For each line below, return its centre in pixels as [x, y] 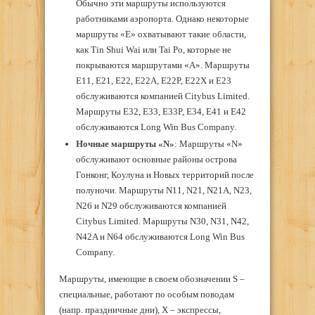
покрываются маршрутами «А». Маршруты [162, 65]
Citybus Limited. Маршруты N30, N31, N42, [162, 221]
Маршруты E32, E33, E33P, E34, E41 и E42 [161, 111]
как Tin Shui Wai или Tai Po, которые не [153, 49]
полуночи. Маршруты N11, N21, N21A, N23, [163, 191]
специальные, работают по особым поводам [147, 294]
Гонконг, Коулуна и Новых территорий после [165, 175]
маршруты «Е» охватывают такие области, [161, 34]
